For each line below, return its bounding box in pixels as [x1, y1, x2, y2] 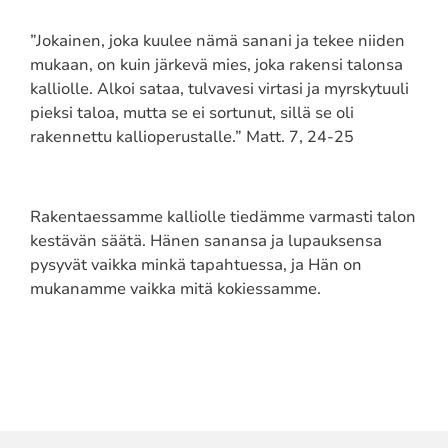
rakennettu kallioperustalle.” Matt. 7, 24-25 [29, 125, 354, 148]
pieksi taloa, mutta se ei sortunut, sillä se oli [29, 101, 354, 124]
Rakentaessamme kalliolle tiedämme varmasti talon [29, 205, 416, 228]
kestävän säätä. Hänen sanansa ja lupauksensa [29, 229, 382, 252]
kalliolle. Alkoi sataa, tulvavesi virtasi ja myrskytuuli [29, 77, 409, 100]
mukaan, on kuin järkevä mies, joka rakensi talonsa [29, 53, 403, 76]
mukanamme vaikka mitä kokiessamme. [29, 277, 325, 300]
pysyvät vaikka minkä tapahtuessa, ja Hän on [29, 253, 362, 276]
